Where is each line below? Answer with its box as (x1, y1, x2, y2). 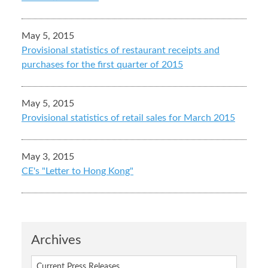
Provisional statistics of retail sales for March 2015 (22, 113, 235, 123)
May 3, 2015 (22, 152, 74, 162)
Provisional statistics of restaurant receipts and (22, 45, 220, 56)
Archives (31, 233, 81, 247)
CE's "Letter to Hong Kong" (22, 166, 133, 176)
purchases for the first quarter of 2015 (22, 60, 183, 70)
